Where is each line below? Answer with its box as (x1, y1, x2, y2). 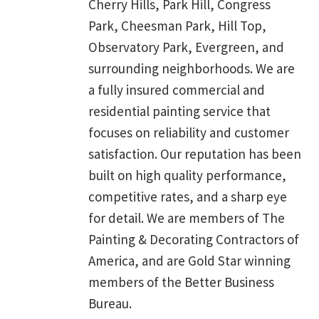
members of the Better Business (88, 273, 274, 291)
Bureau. (88, 294, 132, 312)
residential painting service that (88, 102, 271, 120)
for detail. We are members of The (88, 209, 285, 226)
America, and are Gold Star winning (88, 251, 291, 269)
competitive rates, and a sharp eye (88, 187, 287, 205)
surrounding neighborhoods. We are (88, 59, 295, 77)
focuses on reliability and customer (88, 123, 289, 141)
